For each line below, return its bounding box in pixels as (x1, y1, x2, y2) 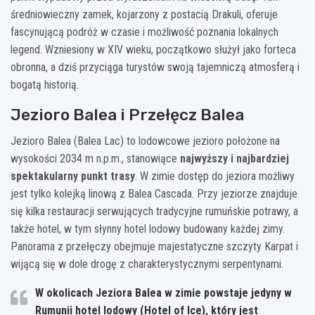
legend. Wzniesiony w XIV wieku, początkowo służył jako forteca (11, 42, 296, 56)
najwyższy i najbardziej (180, 151, 289, 165)
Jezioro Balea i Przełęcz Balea (11, 104, 244, 124)
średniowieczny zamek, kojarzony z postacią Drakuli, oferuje (11, 7, 278, 21)
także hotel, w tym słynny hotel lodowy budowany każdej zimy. (11, 221, 285, 236)
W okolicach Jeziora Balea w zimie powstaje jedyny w (35, 285, 292, 300)
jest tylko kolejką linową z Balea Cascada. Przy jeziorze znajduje (11, 186, 297, 200)
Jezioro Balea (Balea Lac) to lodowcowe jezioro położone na (11, 134, 280, 148)
